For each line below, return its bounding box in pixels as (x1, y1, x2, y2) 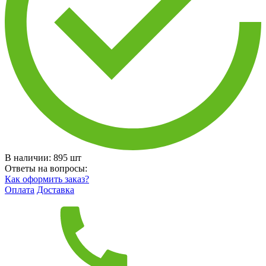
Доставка (37, 184, 74, 195)
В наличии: (5, 152, 53, 163)
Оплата (5, 184, 34, 195)
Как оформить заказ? (5, 173, 89, 184)
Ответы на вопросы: (5, 163, 87, 173)
